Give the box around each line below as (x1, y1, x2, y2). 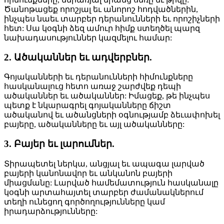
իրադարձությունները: (4, 206, 97, 215)
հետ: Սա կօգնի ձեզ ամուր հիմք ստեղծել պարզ (4, 23, 200, 32)
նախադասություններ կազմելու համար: (4, 33, 172, 42)
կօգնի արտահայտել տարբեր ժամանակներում (4, 187, 203, 196)
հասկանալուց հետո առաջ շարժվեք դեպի (4, 82, 181, 91)
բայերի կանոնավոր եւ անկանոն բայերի (4, 168, 172, 177)
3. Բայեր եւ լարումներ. (4, 138, 114, 149)
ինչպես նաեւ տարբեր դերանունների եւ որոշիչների (4, 14, 220, 23)
